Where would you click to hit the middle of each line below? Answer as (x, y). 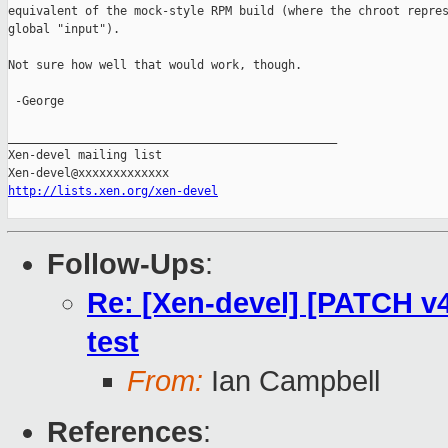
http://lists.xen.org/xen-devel (113, 191)
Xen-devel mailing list (85, 155)
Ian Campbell (291, 381)
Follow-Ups (126, 264)
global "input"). (64, 29)
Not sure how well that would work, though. (155, 65)
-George (36, 101)
